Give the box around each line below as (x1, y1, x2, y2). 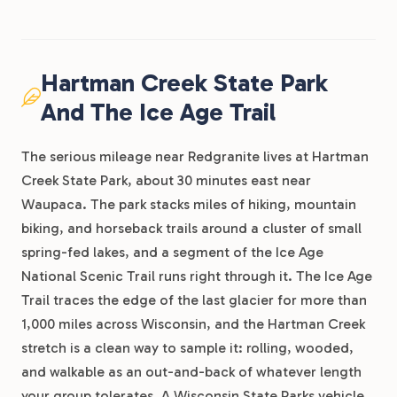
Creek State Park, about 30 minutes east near (21, 172, 311, 189)
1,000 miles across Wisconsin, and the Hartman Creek (21, 315, 365, 332)
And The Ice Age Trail (41, 97, 276, 127)
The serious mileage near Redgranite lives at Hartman (21, 148, 369, 165)
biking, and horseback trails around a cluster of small (21, 220, 362, 237)
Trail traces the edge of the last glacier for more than (21, 292, 367, 308)
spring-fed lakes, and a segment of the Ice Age (21, 244, 323, 261)
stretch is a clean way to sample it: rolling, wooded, (21, 339, 354, 356)
